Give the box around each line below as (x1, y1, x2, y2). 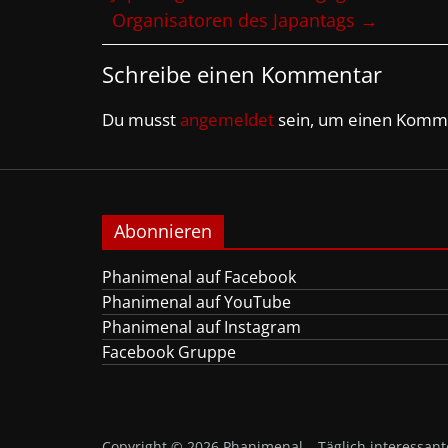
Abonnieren (114, 219, 212, 243)
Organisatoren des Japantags (112, 8, 360, 32)
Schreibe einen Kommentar (102, 59, 382, 89)
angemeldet (180, 108, 274, 131)
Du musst (102, 108, 180, 131)
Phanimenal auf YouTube (102, 291, 291, 313)
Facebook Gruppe (102, 341, 236, 363)
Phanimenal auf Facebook (102, 266, 296, 288)
